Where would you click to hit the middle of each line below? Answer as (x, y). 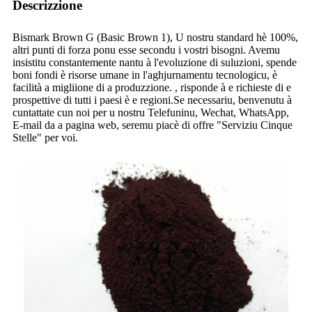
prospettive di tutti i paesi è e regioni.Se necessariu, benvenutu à (152, 100)
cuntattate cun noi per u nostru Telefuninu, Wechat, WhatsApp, (151, 112)
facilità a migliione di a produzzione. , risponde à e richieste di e (152, 87)
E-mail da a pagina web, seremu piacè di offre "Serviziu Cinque (153, 125)
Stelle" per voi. (45, 137)
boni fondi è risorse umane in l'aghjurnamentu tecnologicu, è (145, 75)
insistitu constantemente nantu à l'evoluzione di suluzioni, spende (155, 62)
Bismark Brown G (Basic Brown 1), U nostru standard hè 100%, (155, 37)
